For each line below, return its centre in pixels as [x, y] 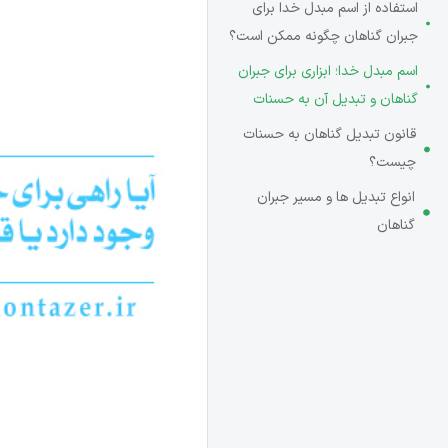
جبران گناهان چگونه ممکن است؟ [324, 36]
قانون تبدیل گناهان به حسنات [330, 134]
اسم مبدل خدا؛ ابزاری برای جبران [328, 71]
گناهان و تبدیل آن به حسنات [336, 99]
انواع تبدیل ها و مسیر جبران [336, 197]
